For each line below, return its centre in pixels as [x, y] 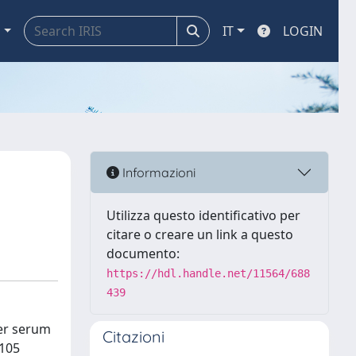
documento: [143, 253]
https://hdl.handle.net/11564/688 [208, 273]
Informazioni [157, 172]
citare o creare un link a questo [200, 234]
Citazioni [133, 337]
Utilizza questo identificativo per [203, 215]
